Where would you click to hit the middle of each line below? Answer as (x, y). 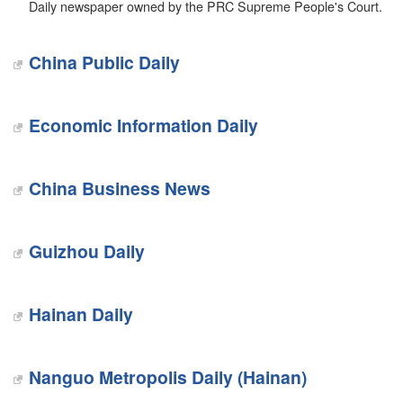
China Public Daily (104, 62)
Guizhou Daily (86, 251)
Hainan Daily (81, 314)
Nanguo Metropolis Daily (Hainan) (167, 377)
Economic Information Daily (143, 125)
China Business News (119, 188)
